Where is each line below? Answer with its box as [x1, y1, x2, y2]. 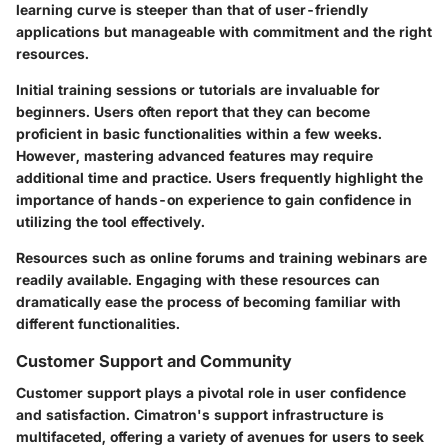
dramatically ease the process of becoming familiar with [16, 292, 401, 310]
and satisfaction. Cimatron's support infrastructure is [16, 405, 384, 423]
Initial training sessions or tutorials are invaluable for [16, 80, 380, 98]
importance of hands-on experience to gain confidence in [16, 190, 412, 208]
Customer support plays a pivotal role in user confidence [16, 383, 406, 401]
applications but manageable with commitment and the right [16, 22, 432, 40]
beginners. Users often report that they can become [16, 102, 370, 120]
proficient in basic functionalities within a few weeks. [16, 124, 382, 142]
